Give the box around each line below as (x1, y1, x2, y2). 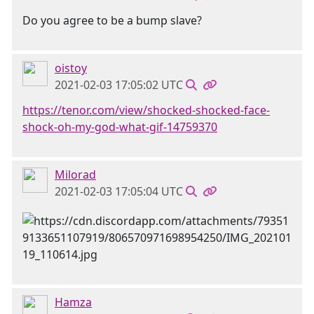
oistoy (55, 60, 87, 76)
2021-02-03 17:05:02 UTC (55, 77, 183, 93)
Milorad (55, 167, 96, 182)
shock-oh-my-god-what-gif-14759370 (22, 119, 217, 135)
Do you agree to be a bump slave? (22, 13, 202, 28)
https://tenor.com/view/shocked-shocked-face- (22, 102, 270, 118)
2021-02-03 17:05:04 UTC (55, 184, 183, 199)
